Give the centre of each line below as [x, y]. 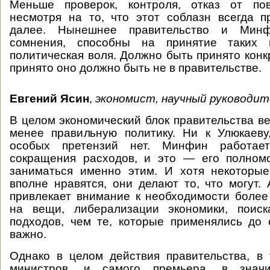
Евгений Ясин [49, 99]
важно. [28, 234]
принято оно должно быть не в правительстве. [136, 68]
